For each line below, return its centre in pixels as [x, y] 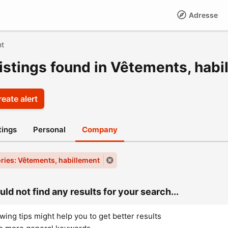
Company [100, 130]
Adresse [203, 15]
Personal [49, 130]
